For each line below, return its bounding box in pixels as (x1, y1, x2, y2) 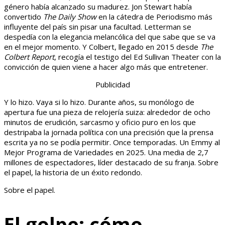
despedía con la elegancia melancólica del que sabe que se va (4, 32, 215, 42)
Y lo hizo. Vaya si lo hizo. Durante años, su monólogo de (4, 97, 194, 107)
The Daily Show (43, 12, 96, 22)
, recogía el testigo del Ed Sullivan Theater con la (54, 52, 221, 62)
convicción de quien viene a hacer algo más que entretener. (4, 62, 208, 72)
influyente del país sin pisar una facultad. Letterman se (4, 22, 191, 32)
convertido (4, 12, 43, 22)
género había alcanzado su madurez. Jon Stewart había (4, 2, 192, 12)
